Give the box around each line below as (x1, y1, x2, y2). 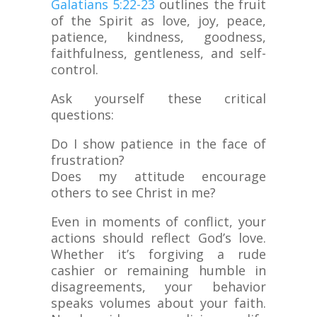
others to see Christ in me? (50, 184, 216, 202)
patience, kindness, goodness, (50, 28, 267, 46)
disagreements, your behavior (50, 278, 267, 296)
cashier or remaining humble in (50, 262, 267, 279)
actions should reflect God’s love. (50, 229, 267, 247)
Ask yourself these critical (50, 90, 267, 108)
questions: (50, 106, 114, 124)
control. (50, 61, 98, 79)
